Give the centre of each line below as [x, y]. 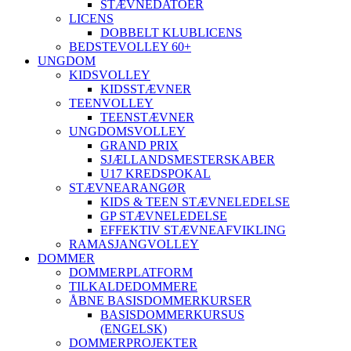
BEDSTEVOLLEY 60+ [130, 47]
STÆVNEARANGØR [127, 188]
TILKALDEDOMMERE [133, 286]
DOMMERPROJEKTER [133, 343]
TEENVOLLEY [111, 103]
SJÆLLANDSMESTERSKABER [188, 159]
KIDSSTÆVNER [146, 89]
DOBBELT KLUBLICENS [171, 33]
